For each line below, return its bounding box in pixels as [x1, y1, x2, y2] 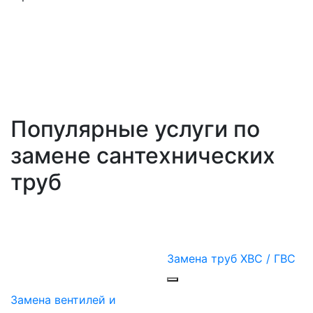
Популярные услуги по [10, 115, 260, 143]
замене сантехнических [10, 141, 275, 169]
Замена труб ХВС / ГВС [167, 252, 296, 266]
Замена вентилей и [10, 292, 116, 307]
